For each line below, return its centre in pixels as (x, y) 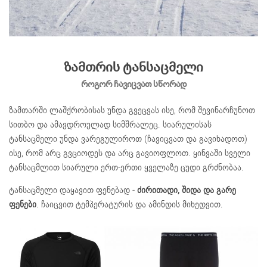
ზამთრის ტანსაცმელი (133, 67)
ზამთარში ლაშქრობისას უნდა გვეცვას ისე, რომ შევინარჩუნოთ (132, 111)
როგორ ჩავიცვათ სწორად (133, 84)
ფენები (23, 205)
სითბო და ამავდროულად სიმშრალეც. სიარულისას (110, 125)
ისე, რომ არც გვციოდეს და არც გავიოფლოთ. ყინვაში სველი (130, 153)
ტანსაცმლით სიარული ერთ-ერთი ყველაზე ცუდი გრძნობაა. (126, 168)
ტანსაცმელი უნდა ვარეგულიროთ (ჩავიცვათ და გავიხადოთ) (128, 139)
